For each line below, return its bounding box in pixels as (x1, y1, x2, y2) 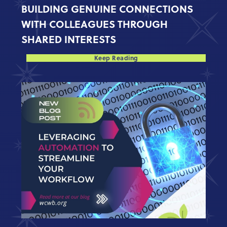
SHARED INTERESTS (21, 31, 117, 46)
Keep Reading (94, 53, 138, 62)
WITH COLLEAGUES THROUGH (21, 16, 168, 31)
